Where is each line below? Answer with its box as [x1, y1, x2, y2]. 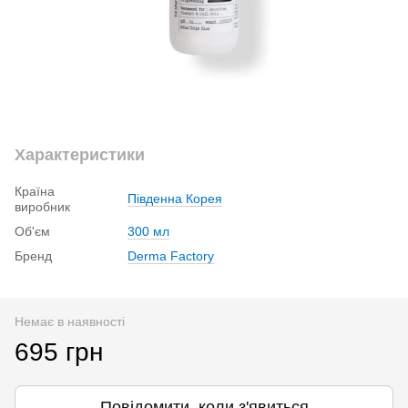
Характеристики [15, 145, 145, 164]
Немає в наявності [15, 313, 125, 329]
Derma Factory [127, 248, 214, 263]
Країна [15, 183, 55, 199]
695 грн [15, 337, 103, 366]
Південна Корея [127, 190, 222, 206]
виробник [15, 199, 70, 214]
